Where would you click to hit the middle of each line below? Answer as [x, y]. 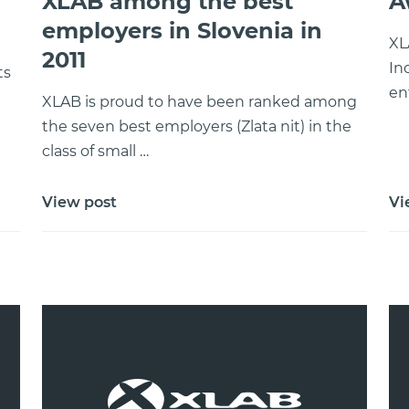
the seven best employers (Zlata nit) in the [197, 126]
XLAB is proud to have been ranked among [199, 102]
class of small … [95, 151]
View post [79, 202]
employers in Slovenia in [182, 31]
